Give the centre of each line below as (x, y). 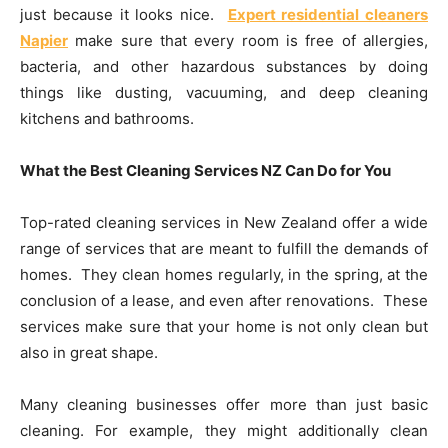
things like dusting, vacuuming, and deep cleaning (224, 93)
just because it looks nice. (124, 15)
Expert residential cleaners (327, 15)
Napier (44, 41)
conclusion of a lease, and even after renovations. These (224, 301)
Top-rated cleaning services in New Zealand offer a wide (224, 223)
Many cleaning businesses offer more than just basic (224, 405)
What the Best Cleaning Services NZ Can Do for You (205, 171)
